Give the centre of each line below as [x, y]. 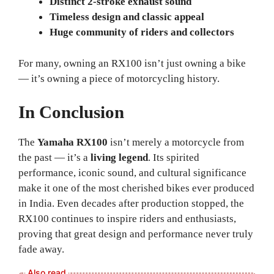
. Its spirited [174, 158]
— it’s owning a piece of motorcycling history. [119, 78]
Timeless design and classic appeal [127, 17]
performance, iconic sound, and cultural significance [132, 173]
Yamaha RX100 [72, 143]
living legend [119, 158]
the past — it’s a [54, 158]
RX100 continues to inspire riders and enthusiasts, [127, 219]
